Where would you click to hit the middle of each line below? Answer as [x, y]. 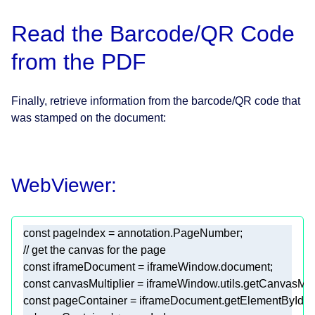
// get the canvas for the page [95, 250]
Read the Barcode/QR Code [153, 34]
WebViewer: [64, 186]
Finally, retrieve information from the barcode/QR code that [156, 101]
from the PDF [79, 62]
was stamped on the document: [89, 118]
